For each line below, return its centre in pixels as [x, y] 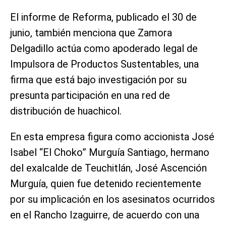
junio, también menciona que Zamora [91, 33]
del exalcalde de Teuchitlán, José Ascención [108, 168]
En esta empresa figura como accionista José [112, 136]
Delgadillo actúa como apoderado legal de [104, 48]
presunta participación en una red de [90, 95]
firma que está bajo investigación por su [98, 79]
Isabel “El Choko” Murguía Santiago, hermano [110, 152]
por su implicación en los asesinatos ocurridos [112, 199]
